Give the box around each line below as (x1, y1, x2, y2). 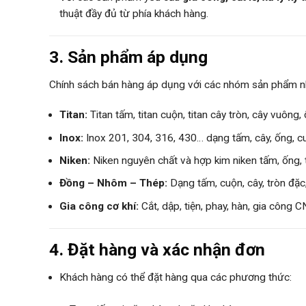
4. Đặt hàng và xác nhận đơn (49, 239, 265, 260)
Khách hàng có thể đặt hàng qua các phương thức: (59, 271, 292, 284)
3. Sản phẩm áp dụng (49, 46, 208, 67)
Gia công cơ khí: (59, 199, 139, 212)
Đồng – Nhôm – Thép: (59, 177, 167, 190)
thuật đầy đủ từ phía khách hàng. (59, 7, 208, 20)
